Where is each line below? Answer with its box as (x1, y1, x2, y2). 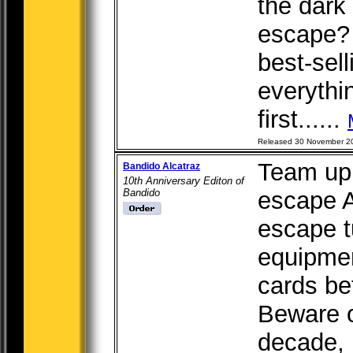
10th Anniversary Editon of (123, 175, 244, 187)
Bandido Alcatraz (123, 161, 200, 172)
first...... (258, 106, 347, 133)
